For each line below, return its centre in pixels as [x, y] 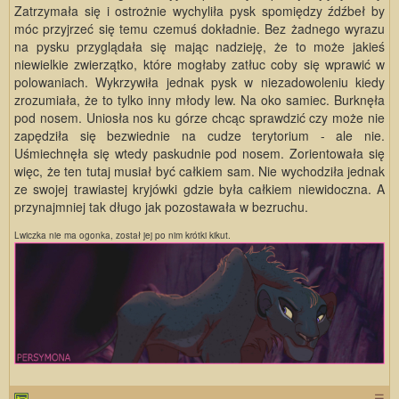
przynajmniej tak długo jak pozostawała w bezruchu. [161, 207]
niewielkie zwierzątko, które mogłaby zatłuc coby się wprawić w [199, 65]
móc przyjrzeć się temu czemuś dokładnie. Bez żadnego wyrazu [199, 29]
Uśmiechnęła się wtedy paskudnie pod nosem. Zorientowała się [199, 154]
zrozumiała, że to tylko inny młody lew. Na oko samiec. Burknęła [199, 100]
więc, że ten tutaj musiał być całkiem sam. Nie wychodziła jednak [199, 171]
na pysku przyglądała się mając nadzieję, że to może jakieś [199, 47]
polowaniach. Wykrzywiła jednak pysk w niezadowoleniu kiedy [199, 82]
